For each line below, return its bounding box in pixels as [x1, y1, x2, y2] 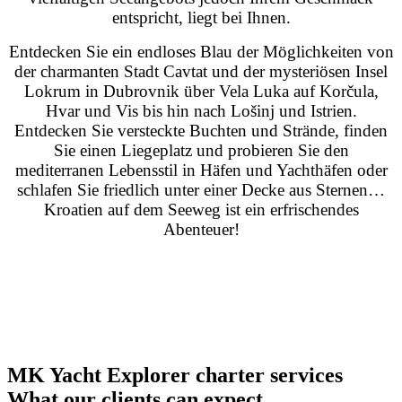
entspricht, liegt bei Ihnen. [111, 8, 291, 28]
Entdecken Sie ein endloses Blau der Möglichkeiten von [8, 42, 394, 62]
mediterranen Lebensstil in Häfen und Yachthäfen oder [14, 161, 388, 180]
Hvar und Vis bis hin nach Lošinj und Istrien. [45, 101, 357, 121]
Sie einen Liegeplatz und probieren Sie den [53, 141, 349, 161]
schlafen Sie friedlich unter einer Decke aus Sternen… [17, 180, 385, 200]
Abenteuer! [162, 220, 240, 240]
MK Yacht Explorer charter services [7, 363, 343, 388]
